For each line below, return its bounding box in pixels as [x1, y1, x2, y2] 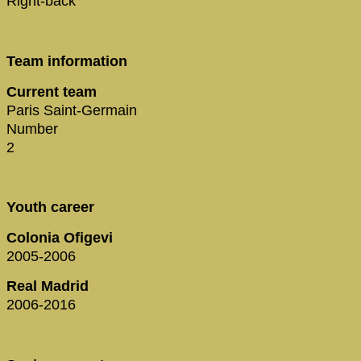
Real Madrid [6, 278, 89, 295]
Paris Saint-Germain [6, 102, 137, 118]
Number [6, 120, 58, 137]
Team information [6, 53, 127, 70]
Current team [6, 83, 97, 100]
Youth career [6, 199, 94, 216]
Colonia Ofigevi [6, 229, 113, 246]
